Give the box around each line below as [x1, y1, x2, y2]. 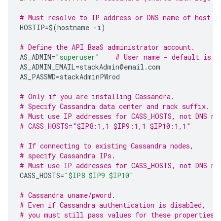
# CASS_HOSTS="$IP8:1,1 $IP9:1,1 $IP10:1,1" [20, 121, 191, 131]
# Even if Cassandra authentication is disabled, [20, 200, 206, 210]
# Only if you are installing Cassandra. [20, 92, 175, 101]
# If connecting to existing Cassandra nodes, [20, 141, 198, 150]
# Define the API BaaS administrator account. [20, 42, 203, 52]
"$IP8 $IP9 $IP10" [64, 171, 134, 180]
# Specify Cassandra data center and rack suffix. [20, 102, 210, 111]
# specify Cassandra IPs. [20, 151, 115, 160]
